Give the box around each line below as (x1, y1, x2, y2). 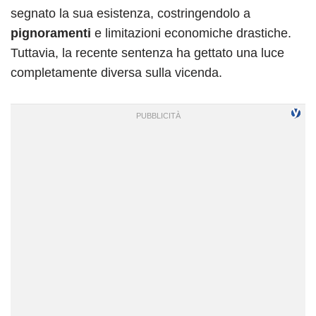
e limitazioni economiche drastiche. (91, 25, 291, 40)
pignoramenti (11, 25, 91, 40)
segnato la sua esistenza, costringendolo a (11, 6, 250, 20)
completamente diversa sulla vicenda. (11, 65, 222, 80)
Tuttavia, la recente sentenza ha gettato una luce (11, 45, 284, 60)
